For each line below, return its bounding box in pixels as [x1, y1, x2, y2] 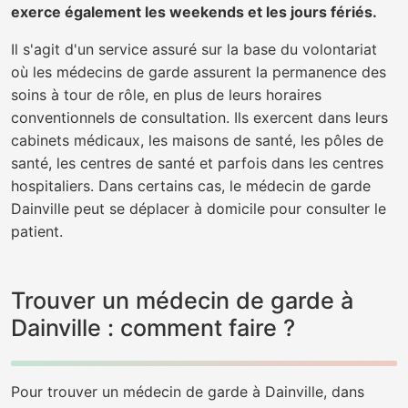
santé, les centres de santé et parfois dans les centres [11, 154, 383, 172]
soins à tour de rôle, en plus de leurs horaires [11, 86, 321, 104]
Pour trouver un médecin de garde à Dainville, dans [11, 382, 364, 401]
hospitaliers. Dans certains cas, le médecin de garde [11, 177, 371, 195]
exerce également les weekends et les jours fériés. [11, 3, 377, 21]
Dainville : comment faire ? [11, 314, 295, 342]
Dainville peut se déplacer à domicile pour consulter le [11, 199, 386, 218]
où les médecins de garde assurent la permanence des [11, 63, 386, 81]
